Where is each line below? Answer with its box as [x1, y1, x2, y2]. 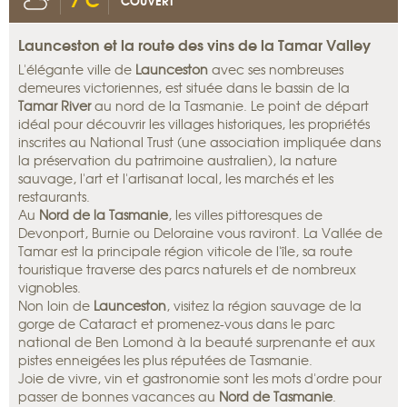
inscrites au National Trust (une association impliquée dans [18, 133, 381, 152]
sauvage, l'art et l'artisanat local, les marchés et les [18, 169, 333, 188]
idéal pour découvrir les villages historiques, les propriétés [18, 114, 370, 134]
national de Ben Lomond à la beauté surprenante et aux [18, 333, 375, 352]
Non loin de [18, 296, 94, 315]
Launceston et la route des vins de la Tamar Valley [18, 33, 371, 56]
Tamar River [18, 96, 94, 115]
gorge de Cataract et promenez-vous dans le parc [18, 314, 335, 333]
